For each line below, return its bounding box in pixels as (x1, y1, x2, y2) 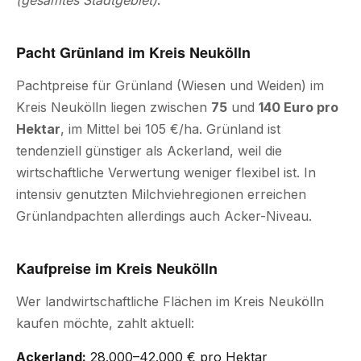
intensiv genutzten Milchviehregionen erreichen (16, 186, 306, 202)
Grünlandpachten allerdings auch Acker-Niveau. (16, 208, 312, 224)
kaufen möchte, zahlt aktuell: (16, 315, 194, 331)
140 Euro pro (259, 99, 338, 115)
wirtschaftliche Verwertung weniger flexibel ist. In (16, 164, 316, 180)
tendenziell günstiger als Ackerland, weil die (16, 143, 282, 159)
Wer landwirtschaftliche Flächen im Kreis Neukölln (16, 293, 324, 309)
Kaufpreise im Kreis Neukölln (16, 258, 218, 279)
